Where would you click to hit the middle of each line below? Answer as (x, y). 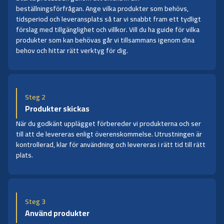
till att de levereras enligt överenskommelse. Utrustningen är (109, 134)
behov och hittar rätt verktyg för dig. (72, 50)
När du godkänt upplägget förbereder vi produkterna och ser (108, 123)
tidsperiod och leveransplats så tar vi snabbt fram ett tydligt (108, 19)
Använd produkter (57, 213)
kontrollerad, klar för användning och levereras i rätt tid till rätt (111, 144)
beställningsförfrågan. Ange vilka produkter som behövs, (102, 8)
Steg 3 (35, 201)
